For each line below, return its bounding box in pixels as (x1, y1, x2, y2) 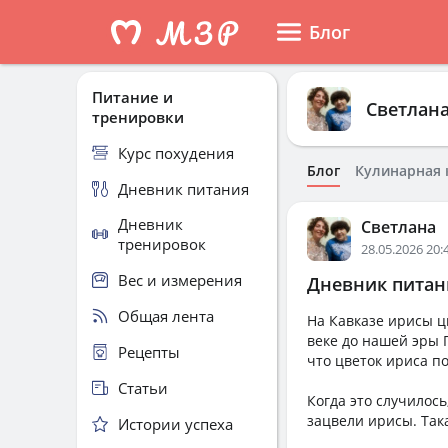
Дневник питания (118, 178, 249, 199)
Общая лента (118, 305, 214, 326)
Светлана (361, 216, 436, 238)
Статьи (118, 377, 168, 398)
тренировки (92, 107, 184, 127)
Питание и (92, 87, 173, 107)
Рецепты (118, 341, 180, 362)
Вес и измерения (118, 269, 242, 290)
